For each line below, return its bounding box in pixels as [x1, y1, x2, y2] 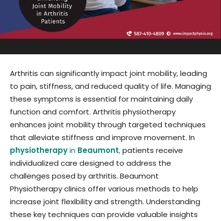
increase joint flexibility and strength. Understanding [10, 196, 200, 207]
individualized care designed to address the [10, 157, 171, 168]
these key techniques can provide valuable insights [10, 209, 198, 220]
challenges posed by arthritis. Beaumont [10, 170, 159, 181]
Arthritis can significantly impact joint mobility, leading [10, 68, 207, 78]
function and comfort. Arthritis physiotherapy [10, 106, 176, 117]
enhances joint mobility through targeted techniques [10, 119, 206, 130]
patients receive [120, 145, 183, 155]
